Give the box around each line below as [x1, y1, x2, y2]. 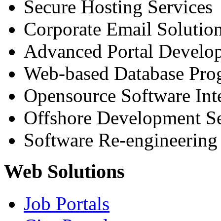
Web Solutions [4, 160, 125, 183]
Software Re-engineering [24, 129, 218, 150]
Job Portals [24, 193, 110, 215]
